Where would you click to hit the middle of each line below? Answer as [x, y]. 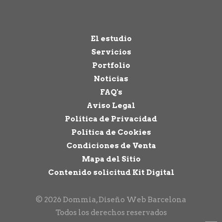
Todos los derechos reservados [111, 212]
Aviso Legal [111, 105]
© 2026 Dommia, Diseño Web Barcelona [111, 199]
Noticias [111, 79]
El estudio [111, 38]
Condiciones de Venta [111, 145]
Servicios [111, 52]
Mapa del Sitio [111, 159]
